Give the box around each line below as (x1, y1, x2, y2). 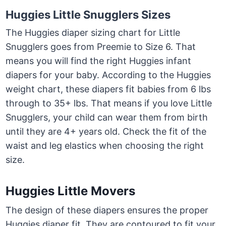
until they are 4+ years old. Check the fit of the (6, 126, 207, 137)
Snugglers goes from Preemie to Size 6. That (6, 41, 196, 52)
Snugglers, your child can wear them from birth (6, 112, 208, 123)
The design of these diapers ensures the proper (6, 205, 209, 216)
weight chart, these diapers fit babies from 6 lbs (6, 84, 211, 95)
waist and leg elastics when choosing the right (6, 140, 204, 151)
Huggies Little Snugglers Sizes (6, 8, 174, 22)
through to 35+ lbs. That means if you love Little (6, 98, 212, 109)
